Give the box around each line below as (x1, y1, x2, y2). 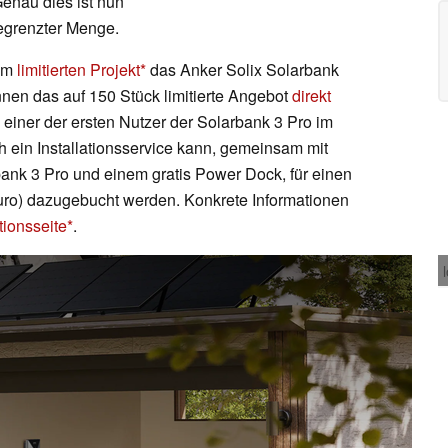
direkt (292, 83, 331, 107)
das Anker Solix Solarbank (146, 57, 339, 81)
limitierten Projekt (17, 57, 140, 81)
